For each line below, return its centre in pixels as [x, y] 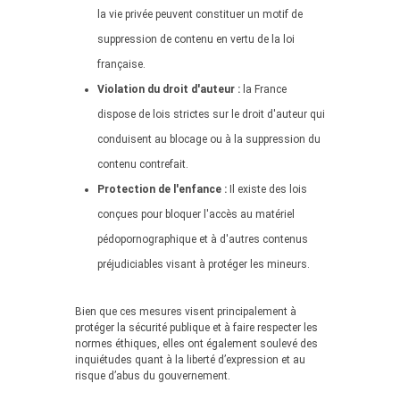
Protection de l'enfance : [162, 189]
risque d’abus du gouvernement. [153, 376]
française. [121, 64]
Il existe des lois [267, 189]
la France [263, 89]
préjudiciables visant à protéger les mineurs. [204, 264]
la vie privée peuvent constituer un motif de [200, 14]
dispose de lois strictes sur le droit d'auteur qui [211, 114]
